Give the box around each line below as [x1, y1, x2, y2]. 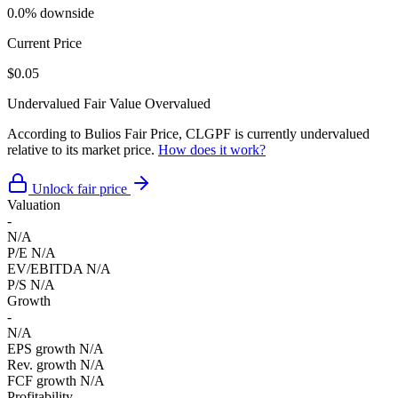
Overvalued [145, 95, 211, 111]
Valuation [7, 196, 60, 212]
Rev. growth [7, 356, 76, 372]
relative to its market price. [7, 141, 158, 157]
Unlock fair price [32, 180, 127, 196]
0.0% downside [7, 4, 94, 20]
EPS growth [7, 340, 76, 356]
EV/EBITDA [7, 260, 83, 276]
